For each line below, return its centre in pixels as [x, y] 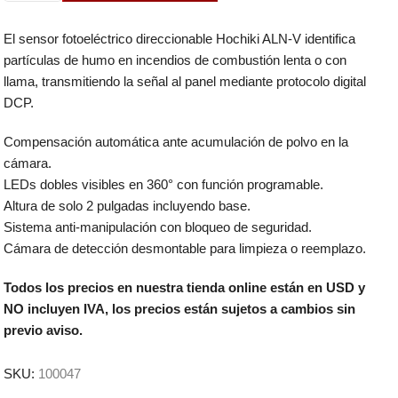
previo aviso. [43, 330]
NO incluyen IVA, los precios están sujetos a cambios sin [179, 308]
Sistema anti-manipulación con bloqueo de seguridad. [157, 227]
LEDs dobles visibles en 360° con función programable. [163, 184]
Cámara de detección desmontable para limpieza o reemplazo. [184, 248]
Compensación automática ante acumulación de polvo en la [175, 141]
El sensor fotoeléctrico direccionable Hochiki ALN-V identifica [179, 38]
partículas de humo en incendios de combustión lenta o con [175, 60]
